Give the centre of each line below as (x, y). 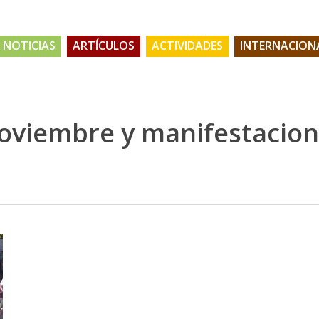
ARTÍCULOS (104, 46)
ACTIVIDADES (187, 46)
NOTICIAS (29, 46)
